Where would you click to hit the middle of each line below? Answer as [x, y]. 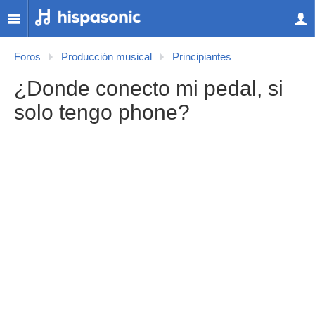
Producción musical [107, 57]
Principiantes [202, 57]
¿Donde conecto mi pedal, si [149, 88]
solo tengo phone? [102, 112]
